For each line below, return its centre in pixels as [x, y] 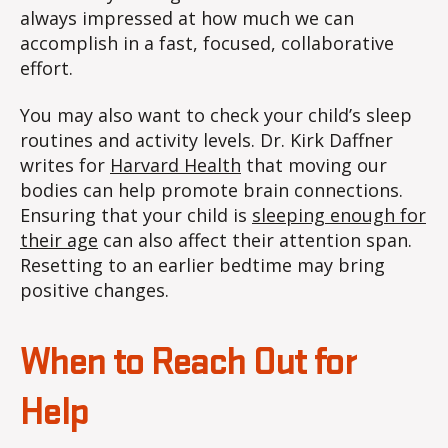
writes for [65, 165]
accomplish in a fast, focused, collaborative [207, 42]
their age [59, 240]
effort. [46, 67]
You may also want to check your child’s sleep [216, 115]
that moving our [314, 165]
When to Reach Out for [188, 363]
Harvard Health [175, 165]
